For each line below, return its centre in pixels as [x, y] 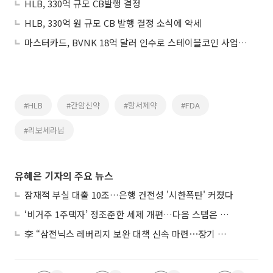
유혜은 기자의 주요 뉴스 [64, 175]
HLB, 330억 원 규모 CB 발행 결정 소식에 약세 [113, 23]
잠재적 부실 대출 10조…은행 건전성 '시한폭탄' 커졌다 [129, 194]
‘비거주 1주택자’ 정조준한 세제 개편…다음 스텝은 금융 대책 [225, 214]
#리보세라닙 [44, 130]
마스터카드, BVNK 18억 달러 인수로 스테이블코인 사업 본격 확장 [243, 42]
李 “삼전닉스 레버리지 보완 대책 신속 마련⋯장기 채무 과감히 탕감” [222, 233]
